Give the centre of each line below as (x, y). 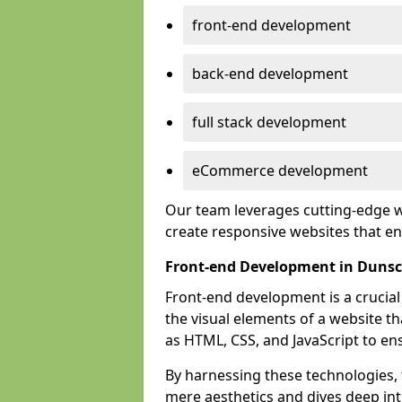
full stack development (269, 122)
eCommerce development (280, 170)
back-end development (270, 74)
